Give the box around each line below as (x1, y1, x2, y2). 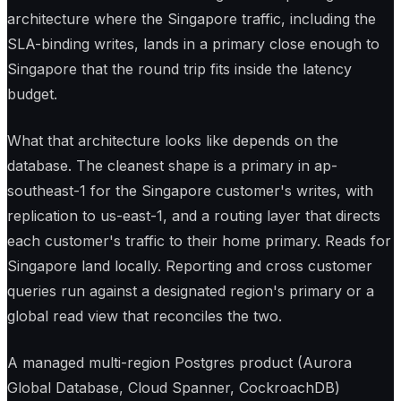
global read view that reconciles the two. (7, 307, 282, 326)
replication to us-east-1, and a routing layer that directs (7, 207, 380, 226)
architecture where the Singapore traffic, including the (7, 10, 376, 29)
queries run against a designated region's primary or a (7, 282, 374, 301)
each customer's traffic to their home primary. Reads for (7, 232, 391, 251)
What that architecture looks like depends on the (7, 132, 338, 150)
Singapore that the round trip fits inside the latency (7, 60, 352, 79)
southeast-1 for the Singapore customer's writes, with (7, 182, 373, 200)
